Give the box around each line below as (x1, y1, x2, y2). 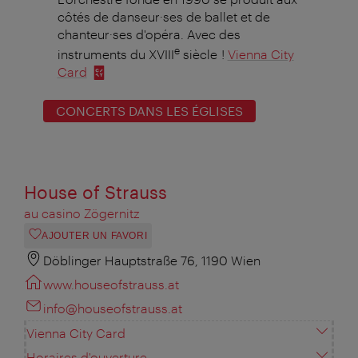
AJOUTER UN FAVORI (42, 230, 148, 242)
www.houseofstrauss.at (43, 276, 179, 292)
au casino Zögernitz (24, 205, 140, 221)
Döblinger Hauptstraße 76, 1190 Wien (43, 253, 261, 268)
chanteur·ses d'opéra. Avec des (57, 26, 241, 42)
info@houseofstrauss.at (43, 300, 182, 316)
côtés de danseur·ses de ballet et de (57, 8, 270, 24)
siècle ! (179, 46, 228, 62)
